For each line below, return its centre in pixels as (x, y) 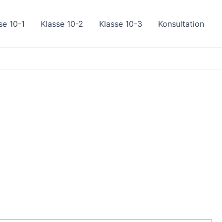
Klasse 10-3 (121, 24)
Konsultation (181, 24)
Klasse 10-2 (62, 24)
